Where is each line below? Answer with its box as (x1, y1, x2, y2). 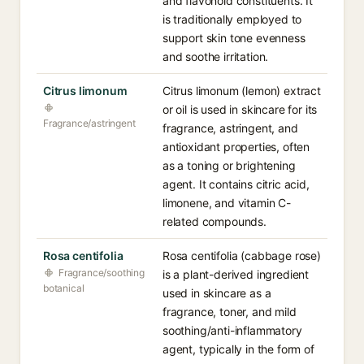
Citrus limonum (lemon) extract (162, 84, 321, 97)
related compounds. (162, 214, 266, 228)
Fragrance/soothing (58, 266, 145, 279)
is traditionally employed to (162, 12, 302, 26)
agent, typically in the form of (162, 342, 314, 356)
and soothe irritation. (162, 50, 269, 63)
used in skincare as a (162, 286, 271, 300)
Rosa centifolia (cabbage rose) (162, 249, 321, 262)
